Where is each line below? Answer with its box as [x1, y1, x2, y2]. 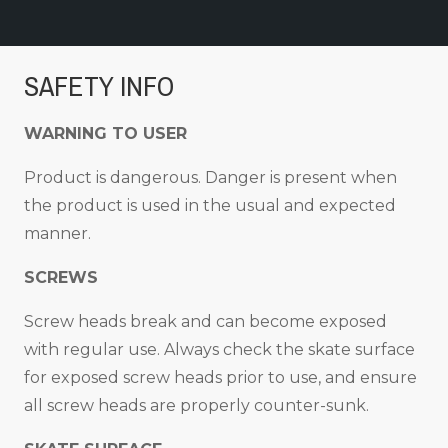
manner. [24, 223, 91, 243]
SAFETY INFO [24, 67, 174, 105]
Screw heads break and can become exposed [24, 311, 387, 331]
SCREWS [24, 267, 98, 287]
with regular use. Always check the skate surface [24, 339, 415, 359]
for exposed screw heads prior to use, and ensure [24, 367, 417, 387]
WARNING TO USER [24, 123, 187, 143]
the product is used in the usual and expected [24, 195, 396, 215]
